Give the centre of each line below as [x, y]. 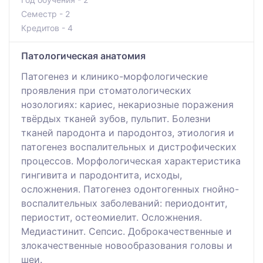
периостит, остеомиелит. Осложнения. [112, 217]
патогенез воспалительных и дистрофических [129, 146]
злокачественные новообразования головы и [127, 245]
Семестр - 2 [45, 14]
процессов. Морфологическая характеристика [131, 161]
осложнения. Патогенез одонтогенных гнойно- [130, 189]
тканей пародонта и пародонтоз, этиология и [128, 132]
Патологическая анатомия [83, 55]
